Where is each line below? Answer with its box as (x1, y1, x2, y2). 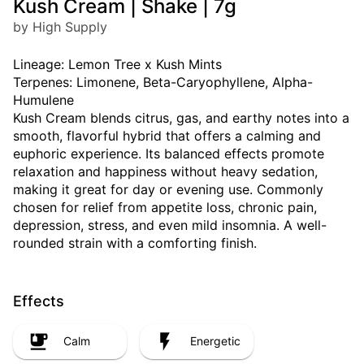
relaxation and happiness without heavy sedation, (13, 162, 318, 180)
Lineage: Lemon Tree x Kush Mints (13, 55, 222, 72)
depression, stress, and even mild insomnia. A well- (13, 216, 327, 233)
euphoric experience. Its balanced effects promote (13, 145, 324, 162)
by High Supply (13, 18, 107, 35)
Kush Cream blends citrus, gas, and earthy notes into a (13, 109, 349, 126)
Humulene (13, 91, 74, 108)
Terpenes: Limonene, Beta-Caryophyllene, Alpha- (13, 73, 313, 90)
